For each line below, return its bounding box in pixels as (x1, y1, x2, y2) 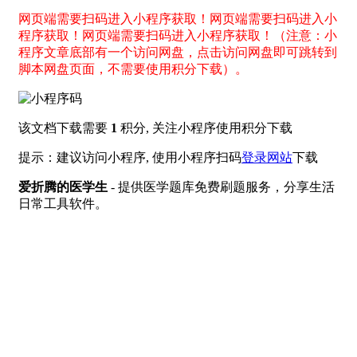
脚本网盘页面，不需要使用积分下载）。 (18, 61, 248, 76)
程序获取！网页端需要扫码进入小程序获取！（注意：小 (18, 28, 337, 42)
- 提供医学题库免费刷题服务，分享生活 (108, 179, 335, 194)
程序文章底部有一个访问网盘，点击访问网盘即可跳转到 (18, 45, 337, 59)
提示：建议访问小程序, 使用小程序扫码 (18, 150, 241, 164)
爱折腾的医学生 (18, 179, 108, 194)
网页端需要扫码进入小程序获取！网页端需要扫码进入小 (18, 11, 337, 25)
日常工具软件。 (18, 196, 108, 210)
